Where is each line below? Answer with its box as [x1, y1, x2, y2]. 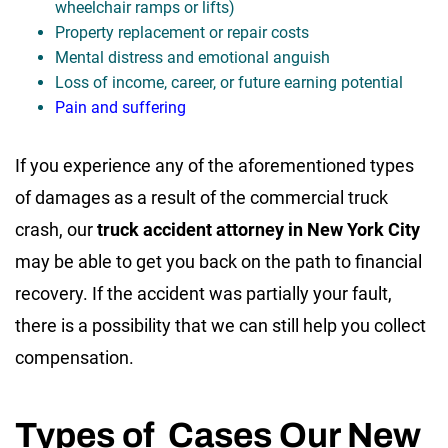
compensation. [15, 347, 134, 369]
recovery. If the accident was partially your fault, [15, 283, 392, 305]
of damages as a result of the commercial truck [15, 187, 388, 209]
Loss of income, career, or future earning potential [55, 73, 403, 93]
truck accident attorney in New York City [97, 219, 420, 241]
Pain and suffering [55, 98, 186, 118]
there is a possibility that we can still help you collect [15, 315, 426, 337]
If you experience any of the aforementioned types [15, 155, 414, 177]
